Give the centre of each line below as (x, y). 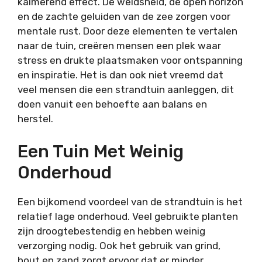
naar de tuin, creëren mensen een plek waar (119, 45)
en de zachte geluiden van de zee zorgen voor (124, 16)
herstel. (35, 118)
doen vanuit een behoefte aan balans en (112, 104)
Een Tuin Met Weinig (101, 152)
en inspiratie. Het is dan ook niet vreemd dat (120, 75)
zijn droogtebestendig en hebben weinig (111, 231)
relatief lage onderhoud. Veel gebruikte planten (128, 217)
